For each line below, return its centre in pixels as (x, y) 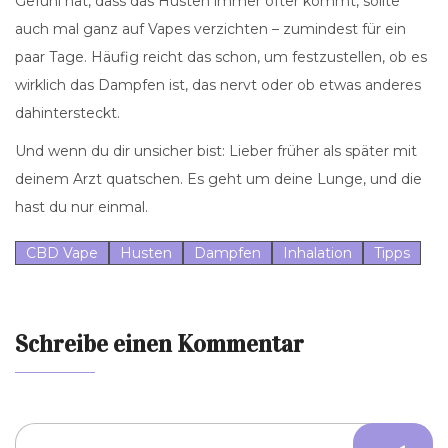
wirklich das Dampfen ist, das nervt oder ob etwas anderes (218, 85)
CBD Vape (62, 253)
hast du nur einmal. (81, 207)
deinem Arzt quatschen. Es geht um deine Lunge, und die (218, 179)
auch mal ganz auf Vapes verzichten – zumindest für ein (210, 29)
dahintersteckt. (67, 113)
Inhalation (317, 253)
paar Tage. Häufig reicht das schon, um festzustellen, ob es (221, 57)
